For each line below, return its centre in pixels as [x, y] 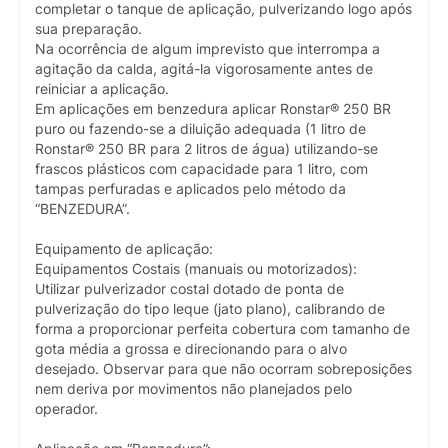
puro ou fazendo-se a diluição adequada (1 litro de [200, 129]
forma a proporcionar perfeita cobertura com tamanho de [222, 329]
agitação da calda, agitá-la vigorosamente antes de [204, 69]
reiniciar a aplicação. [102, 89]
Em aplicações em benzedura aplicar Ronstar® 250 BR [213, 109]
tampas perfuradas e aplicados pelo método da [190, 189]
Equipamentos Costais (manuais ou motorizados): [196, 269]
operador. [66, 409]
